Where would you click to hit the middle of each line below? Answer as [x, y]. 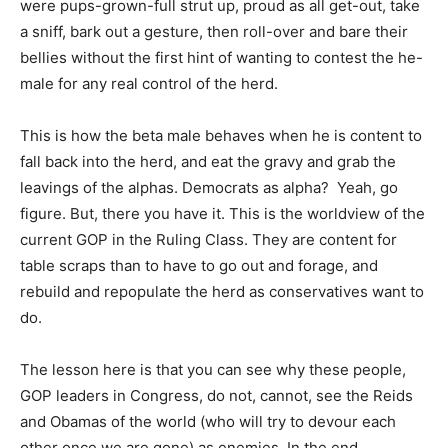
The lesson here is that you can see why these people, [213, 369]
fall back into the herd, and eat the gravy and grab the [208, 161]
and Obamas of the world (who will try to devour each [208, 421]
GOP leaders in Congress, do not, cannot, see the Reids [216, 395]
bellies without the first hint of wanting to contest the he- [221, 57]
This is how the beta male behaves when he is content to [221, 135]
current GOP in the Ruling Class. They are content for [208, 239]
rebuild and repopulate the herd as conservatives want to [222, 291]
